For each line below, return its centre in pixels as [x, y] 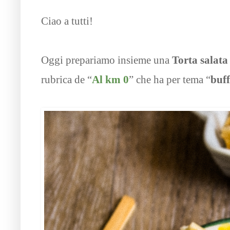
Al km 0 [110, 80]
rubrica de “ [66, 80]
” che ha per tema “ [170, 80]
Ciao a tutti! [67, 21]
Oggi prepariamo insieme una [107, 60]
